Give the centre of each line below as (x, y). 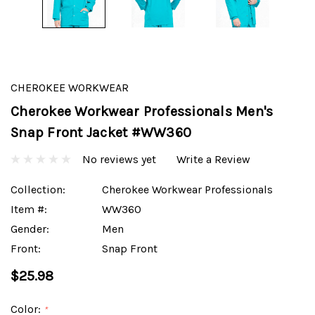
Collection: (38, 189)
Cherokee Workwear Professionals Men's (142, 112)
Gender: (30, 229)
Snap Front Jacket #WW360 (101, 133)
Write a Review (213, 159)
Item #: (29, 209)
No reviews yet (119, 159)
